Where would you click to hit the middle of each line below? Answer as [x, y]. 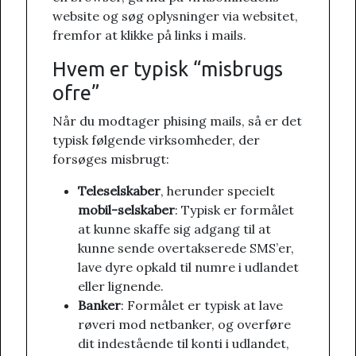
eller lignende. [121, 286]
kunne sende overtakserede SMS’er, [186, 248]
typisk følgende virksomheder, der [156, 140]
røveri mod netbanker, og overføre [184, 325]
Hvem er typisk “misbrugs [168, 69]
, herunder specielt [218, 191]
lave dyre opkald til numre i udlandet [188, 267]
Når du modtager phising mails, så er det [177, 121]
